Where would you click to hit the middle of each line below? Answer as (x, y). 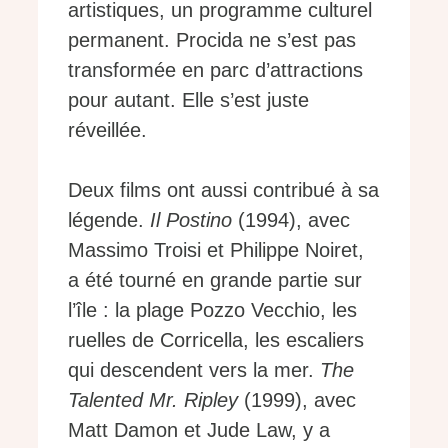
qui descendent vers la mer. (194, 369)
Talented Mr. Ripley (153, 399)
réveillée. (107, 129)
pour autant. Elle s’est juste (188, 99)
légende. (109, 219)
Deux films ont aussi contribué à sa (223, 189)
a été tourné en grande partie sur (215, 279)
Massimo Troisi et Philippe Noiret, (216, 249)
